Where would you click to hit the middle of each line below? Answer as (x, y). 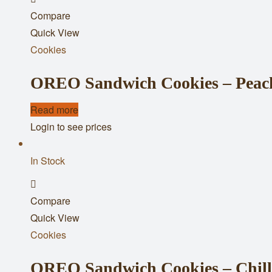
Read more (54, 109)
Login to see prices (71, 126)
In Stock (48, 160)
